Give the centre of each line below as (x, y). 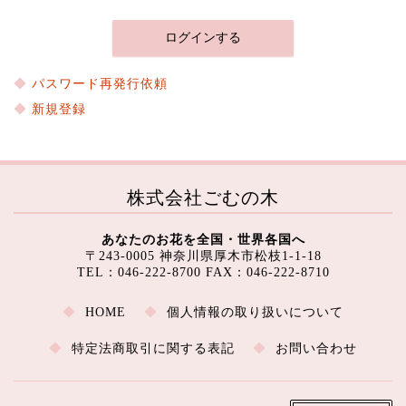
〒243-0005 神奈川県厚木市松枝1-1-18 (203, 256)
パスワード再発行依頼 (100, 83)
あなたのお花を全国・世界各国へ (203, 239)
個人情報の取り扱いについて (255, 312)
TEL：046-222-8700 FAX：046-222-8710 (203, 272)
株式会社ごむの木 (203, 197)
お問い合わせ (316, 348)
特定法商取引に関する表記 (153, 348)
